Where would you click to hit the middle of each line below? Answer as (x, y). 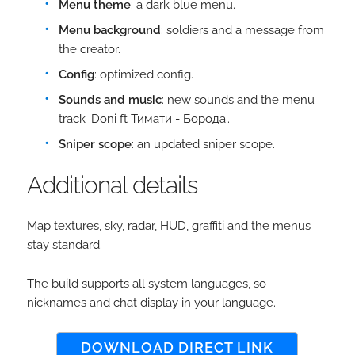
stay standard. (64, 245)
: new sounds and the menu (239, 100)
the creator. (90, 49)
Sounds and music (111, 100)
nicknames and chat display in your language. (151, 303)
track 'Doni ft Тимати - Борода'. (145, 119)
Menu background (110, 30)
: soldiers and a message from (243, 30)
